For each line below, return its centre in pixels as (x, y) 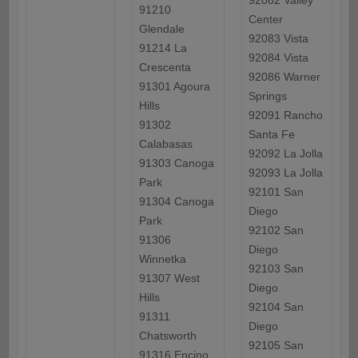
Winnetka (162, 259)
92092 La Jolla (285, 154)
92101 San (276, 192)
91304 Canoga (176, 202)
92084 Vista (278, 58)
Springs (267, 96)
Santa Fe (271, 135)
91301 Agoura (174, 87)
